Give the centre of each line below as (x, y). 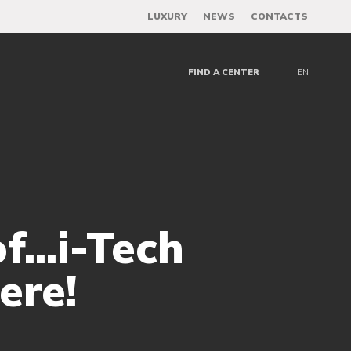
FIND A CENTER (224, 72)
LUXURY (168, 16)
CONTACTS (280, 16)
